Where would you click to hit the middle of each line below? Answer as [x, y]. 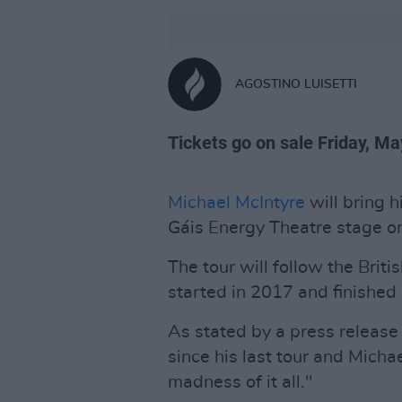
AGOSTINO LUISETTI [296, 84]
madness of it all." [240, 382]
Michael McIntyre [236, 203]
